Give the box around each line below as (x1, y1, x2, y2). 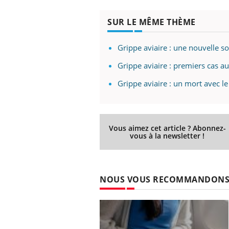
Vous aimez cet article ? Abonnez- (108, 123, 226, 133)
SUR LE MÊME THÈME (107, 16, 196, 28)
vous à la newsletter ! (130, 130, 205, 141)
